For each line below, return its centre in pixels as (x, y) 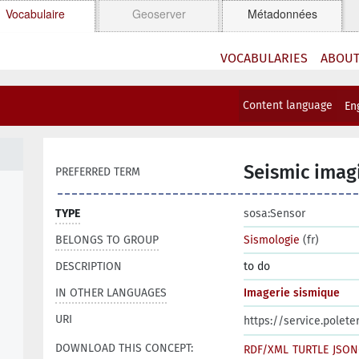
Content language (288, 105)
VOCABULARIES (264, 58)
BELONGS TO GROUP (107, 240)
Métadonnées (282, 14)
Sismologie (272, 240)
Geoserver (159, 14)
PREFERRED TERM (98, 172)
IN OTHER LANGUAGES (111, 293)
